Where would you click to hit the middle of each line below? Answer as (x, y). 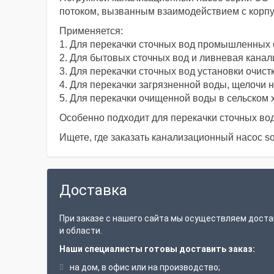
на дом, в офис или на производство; (145, 267)
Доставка (93, 190)
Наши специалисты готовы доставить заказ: (157, 249)
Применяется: (91, 31)
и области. (81, 231)
